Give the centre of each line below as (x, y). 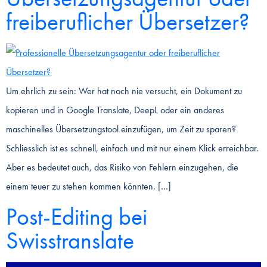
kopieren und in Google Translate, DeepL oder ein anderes (115, 110)
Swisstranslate (70, 240)
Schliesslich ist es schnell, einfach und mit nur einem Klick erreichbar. (132, 148)
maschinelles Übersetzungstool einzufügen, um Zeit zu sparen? (121, 129)
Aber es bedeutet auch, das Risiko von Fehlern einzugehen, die (122, 167)
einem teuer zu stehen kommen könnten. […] (89, 187)
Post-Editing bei (77, 216)
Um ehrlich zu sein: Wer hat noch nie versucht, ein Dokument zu (124, 91)
